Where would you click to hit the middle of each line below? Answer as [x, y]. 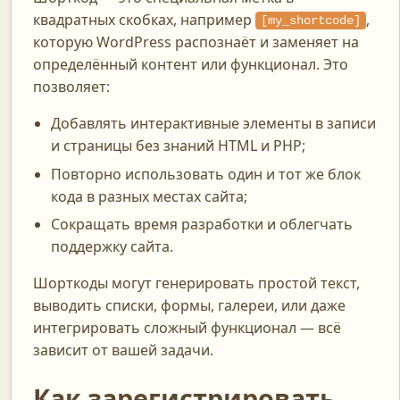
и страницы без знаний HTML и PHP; [178, 146]
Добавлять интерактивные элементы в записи [213, 124]
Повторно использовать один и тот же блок [206, 174]
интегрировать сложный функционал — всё [187, 328]
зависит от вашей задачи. [123, 350]
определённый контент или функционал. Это [191, 65]
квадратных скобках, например [144, 20]
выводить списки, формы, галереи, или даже [189, 305]
